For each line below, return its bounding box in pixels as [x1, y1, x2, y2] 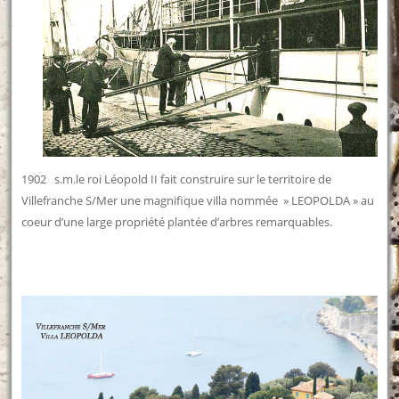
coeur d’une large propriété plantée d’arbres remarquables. [21, 214, 333, 231]
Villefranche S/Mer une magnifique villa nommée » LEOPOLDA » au [21, 192, 375, 209]
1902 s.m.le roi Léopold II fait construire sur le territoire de [21, 171, 332, 188]
